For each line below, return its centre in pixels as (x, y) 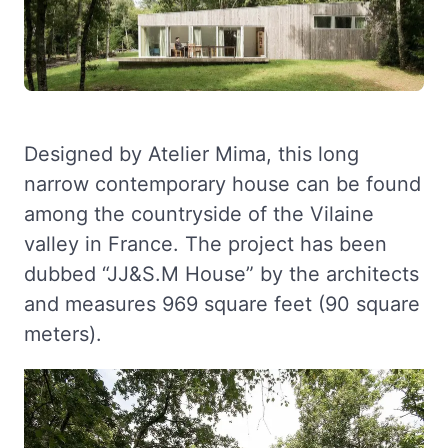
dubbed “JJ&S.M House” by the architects (221, 274)
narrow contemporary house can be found (222, 184)
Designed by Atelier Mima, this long (191, 154)
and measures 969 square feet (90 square (222, 304)
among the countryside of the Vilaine (199, 214)
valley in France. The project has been (205, 244)
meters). (63, 334)
